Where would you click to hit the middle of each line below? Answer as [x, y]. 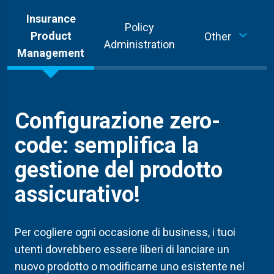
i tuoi [224, 232]
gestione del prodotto [119, 170]
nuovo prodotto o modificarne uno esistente [121, 266]
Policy [139, 27]
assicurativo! [77, 194]
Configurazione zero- [117, 121]
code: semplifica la [107, 146]
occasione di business [152, 232]
